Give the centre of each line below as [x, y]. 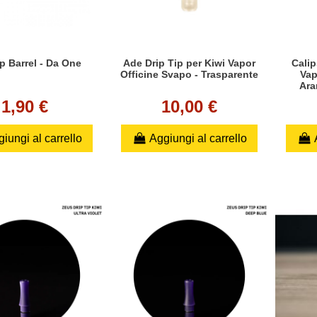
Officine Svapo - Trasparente [189, 74]
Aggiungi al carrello [198, 138]
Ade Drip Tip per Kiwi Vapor [189, 63]
